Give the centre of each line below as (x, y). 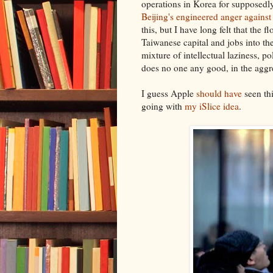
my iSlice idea (212, 106)
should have (219, 94)
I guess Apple (169, 94)
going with (163, 106)
